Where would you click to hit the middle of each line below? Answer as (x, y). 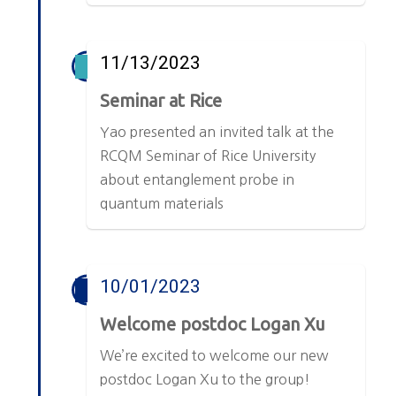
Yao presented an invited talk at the (217, 132)
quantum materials (162, 204)
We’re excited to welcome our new (215, 356)
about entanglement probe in (198, 180)
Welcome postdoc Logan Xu (213, 324)
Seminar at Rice (161, 101)
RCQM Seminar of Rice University (208, 156)
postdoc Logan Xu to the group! (206, 380)
